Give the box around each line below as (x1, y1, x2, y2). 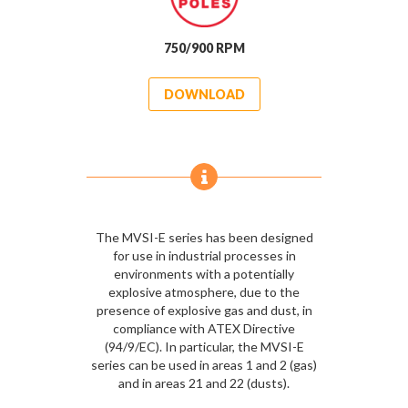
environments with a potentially (114, 266, 294, 282)
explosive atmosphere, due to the (108, 284, 300, 301)
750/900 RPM (163, 40, 245, 56)
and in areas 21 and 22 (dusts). (118, 375, 290, 392)
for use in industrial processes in (112, 248, 296, 264)
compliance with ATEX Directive (113, 321, 295, 337)
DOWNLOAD (163, 87, 245, 103)
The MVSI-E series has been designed (95, 229, 313, 246)
